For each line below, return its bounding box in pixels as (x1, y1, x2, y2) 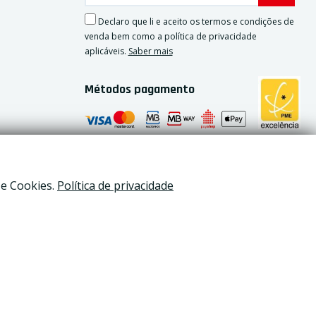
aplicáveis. (84, 45, 128, 57)
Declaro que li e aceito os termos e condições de (95, 16, 294, 28)
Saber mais (128, 45, 173, 57)
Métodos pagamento (84, 81, 195, 97)
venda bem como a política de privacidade (84, 30, 257, 42)
